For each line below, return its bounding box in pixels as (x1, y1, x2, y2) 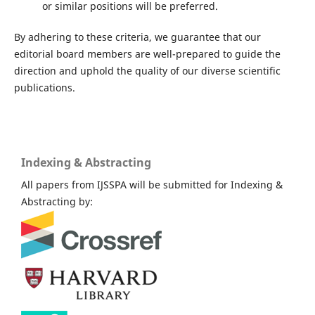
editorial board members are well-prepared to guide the (13, 47, 281, 61)
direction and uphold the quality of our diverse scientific (13, 64, 281, 78)
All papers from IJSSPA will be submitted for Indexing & (21, 178, 283, 192)
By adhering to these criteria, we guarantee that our (13, 30, 261, 44)
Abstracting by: (21, 195, 93, 209)
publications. (13, 81, 75, 95)
